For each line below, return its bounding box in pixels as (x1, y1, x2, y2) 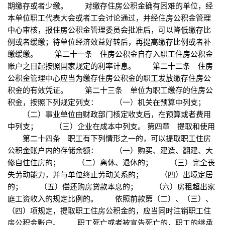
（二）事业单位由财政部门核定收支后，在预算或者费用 (8, 108, 211, 120)
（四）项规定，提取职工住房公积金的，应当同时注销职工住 (8, 205, 211, 216)
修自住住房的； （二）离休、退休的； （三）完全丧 (8, 157, 215, 168)
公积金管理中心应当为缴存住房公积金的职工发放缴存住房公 (8, 72, 211, 83)
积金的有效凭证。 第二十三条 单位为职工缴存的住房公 (8, 84, 213, 95)
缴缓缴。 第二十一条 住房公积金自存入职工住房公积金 (8, 48, 213, 59)
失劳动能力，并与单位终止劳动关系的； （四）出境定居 (8, 169, 213, 180)
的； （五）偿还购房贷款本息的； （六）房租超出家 (8, 181, 215, 192)
